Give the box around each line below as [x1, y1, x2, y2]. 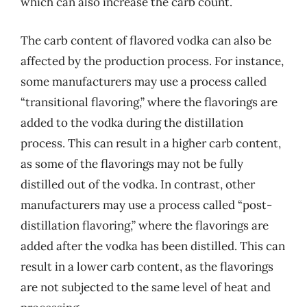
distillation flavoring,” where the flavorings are [21, 217, 269, 233]
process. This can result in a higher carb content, [21, 135, 281, 151]
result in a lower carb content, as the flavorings [21, 258, 273, 274]
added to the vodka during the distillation [21, 114, 243, 130]
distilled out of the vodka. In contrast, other [21, 176, 255, 192]
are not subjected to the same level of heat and [21, 279, 271, 295]
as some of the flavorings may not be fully [21, 156, 243, 171]
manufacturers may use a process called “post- [21, 197, 272, 212]
